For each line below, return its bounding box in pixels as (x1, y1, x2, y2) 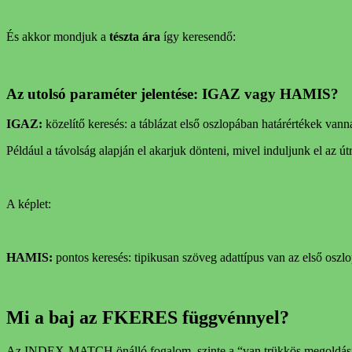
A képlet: (6, 197, 51, 211)
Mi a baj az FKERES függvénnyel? (6, 307, 289, 328)
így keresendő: (160, 29, 236, 43)
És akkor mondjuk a (6, 29, 109, 43)
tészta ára (109, 29, 160, 43)
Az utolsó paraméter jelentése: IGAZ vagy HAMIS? (6, 85, 339, 102)
